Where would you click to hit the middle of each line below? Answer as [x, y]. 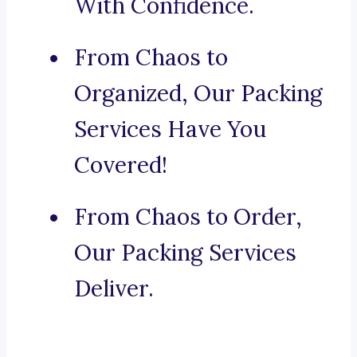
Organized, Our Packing [198, 94]
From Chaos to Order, [188, 217]
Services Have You [170, 129]
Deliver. [114, 289]
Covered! [121, 165]
